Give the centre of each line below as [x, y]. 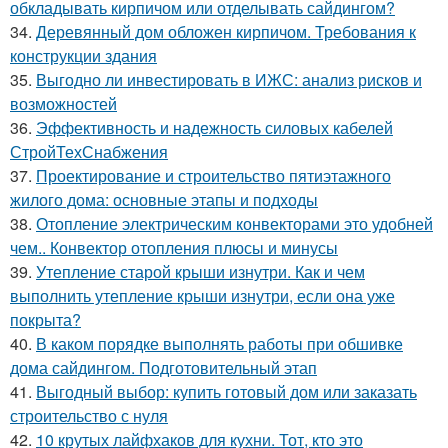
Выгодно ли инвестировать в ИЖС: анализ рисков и [229, 79]
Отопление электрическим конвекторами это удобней [234, 223]
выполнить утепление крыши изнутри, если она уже [202, 295]
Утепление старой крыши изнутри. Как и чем [200, 271]
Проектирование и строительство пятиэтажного [213, 175]
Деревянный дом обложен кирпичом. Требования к [226, 31]
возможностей [63, 103]
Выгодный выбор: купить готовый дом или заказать [226, 391]
